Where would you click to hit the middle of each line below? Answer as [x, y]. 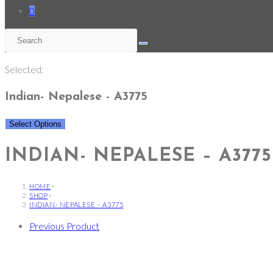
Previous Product [64, 226]
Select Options [35, 124]
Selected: [24, 69]
